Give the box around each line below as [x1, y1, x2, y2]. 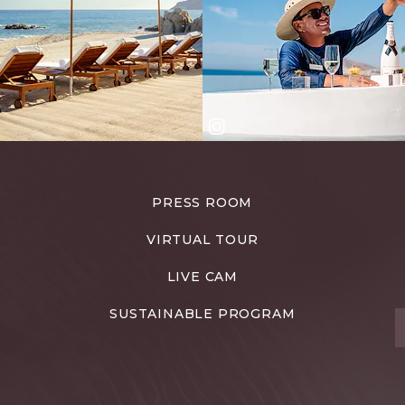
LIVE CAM [166, 268, 238, 285]
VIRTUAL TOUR [146, 231, 259, 248]
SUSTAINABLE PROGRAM [109, 306, 296, 322]
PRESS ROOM [152, 194, 253, 211]
